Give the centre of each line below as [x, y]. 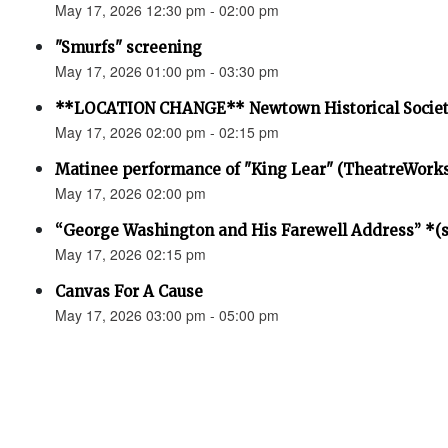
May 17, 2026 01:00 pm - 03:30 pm [167, 71]
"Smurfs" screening [128, 47]
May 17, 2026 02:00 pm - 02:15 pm [167, 132]
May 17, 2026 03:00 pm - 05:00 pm [167, 315]
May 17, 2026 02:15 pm [130, 254]
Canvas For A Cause [129, 291]
